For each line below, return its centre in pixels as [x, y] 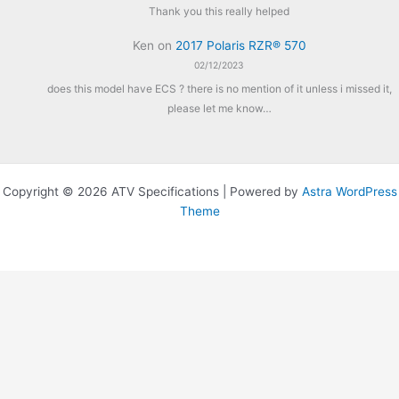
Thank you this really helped [220, 11]
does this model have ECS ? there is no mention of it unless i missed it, [219, 88]
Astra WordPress [349, 192]
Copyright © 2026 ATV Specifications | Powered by [152, 192]
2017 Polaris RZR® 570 [240, 46]
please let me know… [219, 108]
